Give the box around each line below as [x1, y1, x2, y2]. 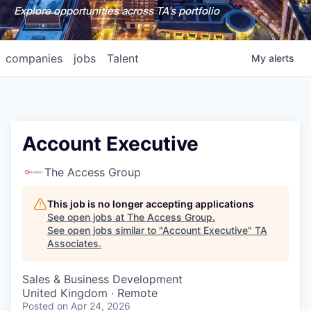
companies [6, 51, 62, 65]
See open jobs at [47, 211, 127, 223]
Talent [107, 51, 139, 65]
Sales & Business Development [22, 272, 183, 286]
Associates [47, 237, 99, 249]
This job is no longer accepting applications [47, 198, 254, 210]
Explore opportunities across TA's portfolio [13, 4, 219, 18]
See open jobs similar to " [47, 224, 162, 236]
